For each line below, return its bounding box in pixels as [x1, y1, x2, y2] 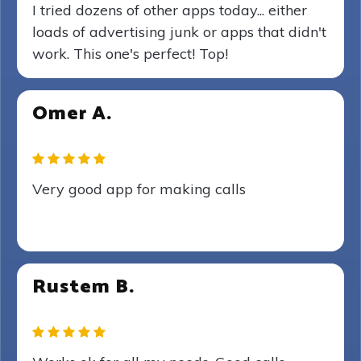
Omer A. [32, 98, 112, 130]
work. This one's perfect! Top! [32, 44, 228, 63]
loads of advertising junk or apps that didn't [32, 23, 326, 41]
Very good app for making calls [32, 180, 246, 198]
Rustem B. [32, 272, 135, 303]
